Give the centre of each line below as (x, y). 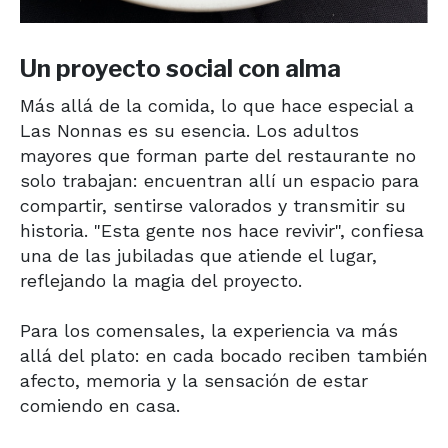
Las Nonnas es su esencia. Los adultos (189, 131)
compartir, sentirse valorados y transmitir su (213, 206)
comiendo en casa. (100, 406)
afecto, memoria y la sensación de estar (194, 381)
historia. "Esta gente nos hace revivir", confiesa (222, 231)
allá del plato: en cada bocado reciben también (224, 356)
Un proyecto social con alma (180, 69)
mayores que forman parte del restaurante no (218, 156)
